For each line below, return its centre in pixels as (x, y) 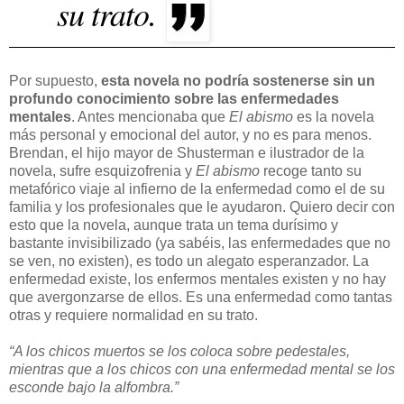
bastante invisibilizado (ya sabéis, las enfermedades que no (200, 243)
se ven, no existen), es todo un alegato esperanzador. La (189, 261)
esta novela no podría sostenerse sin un (238, 80)
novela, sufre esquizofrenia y (102, 170)
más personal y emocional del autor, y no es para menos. (190, 134)
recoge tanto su (311, 170)
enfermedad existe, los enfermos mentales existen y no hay (197, 279)
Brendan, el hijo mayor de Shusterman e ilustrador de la (187, 152)
